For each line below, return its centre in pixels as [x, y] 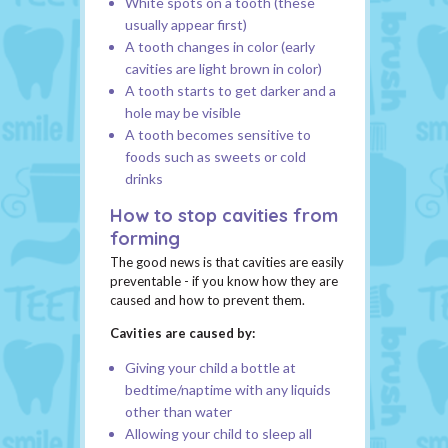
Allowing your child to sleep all [218, 434]
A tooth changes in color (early [220, 47]
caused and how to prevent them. [207, 300]
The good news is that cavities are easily [227, 262]
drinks [144, 179]
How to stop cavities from [224, 216]
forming [145, 239]
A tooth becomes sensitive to [218, 135]
